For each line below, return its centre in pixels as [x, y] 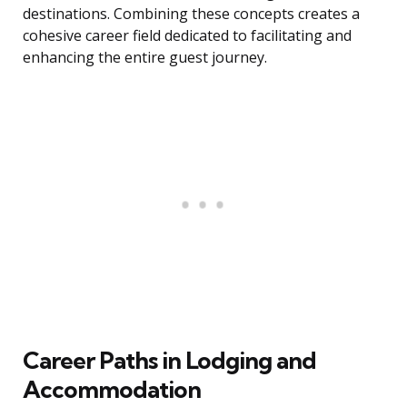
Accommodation [112, 390]
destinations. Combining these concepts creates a [191, 14]
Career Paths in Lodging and [169, 361]
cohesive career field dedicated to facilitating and [187, 36]
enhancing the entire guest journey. [145, 58]
